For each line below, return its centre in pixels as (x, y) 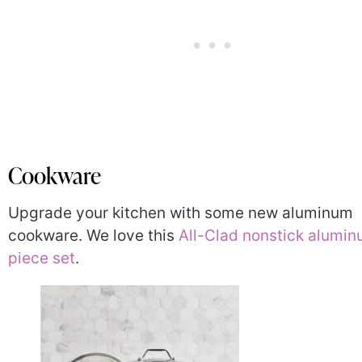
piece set (42, 258)
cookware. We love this (93, 235)
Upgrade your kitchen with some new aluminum (181, 213)
